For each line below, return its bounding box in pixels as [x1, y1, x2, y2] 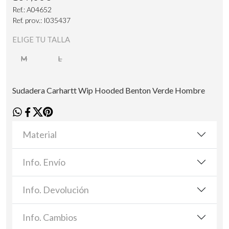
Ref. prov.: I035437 [12, 15, 71, 25]
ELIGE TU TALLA [12, 34, 70, 44]
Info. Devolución [22, 184, 89, 195]
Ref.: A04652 [12, 5, 52, 14]
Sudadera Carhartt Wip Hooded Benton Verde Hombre [12, 85, 205, 95]
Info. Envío [22, 156, 65, 168]
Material [22, 128, 57, 140]
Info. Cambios [22, 211, 77, 223]
